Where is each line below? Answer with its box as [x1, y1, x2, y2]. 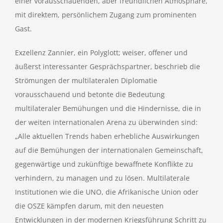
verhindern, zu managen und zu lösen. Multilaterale [15, 173, 190, 183]
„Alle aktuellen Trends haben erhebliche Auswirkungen [15, 131, 200, 141]
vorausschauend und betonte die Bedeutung [15, 90, 165, 99]
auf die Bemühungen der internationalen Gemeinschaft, [15, 145, 203, 155]
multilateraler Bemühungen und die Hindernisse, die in [15, 104, 201, 113]
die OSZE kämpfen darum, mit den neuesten [15, 201, 164, 211]
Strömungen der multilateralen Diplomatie [15, 76, 157, 85]
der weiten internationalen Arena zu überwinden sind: [15, 117, 198, 127]
